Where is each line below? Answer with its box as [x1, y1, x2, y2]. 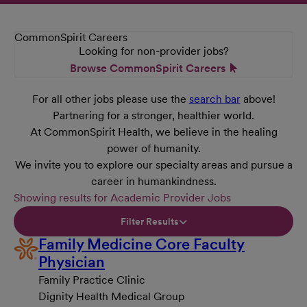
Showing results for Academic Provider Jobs [14, 191, 231, 205]
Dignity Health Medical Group [38, 290, 184, 304]
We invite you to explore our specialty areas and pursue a [14, 158, 293, 172]
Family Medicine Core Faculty [38, 235, 245, 254]
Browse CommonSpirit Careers [69, 62, 225, 75]
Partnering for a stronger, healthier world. [53, 109, 254, 123]
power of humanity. [106, 142, 201, 156]
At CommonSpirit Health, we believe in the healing [29, 125, 278, 139]
